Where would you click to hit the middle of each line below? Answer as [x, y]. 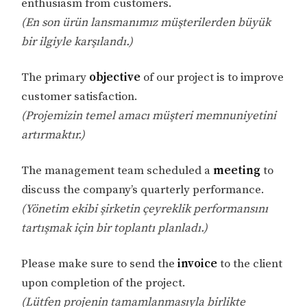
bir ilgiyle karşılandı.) [77, 42]
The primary [56, 78]
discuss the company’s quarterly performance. [143, 189]
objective [116, 78]
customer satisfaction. [80, 97]
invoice [198, 263]
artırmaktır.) [53, 135]
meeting [237, 170]
